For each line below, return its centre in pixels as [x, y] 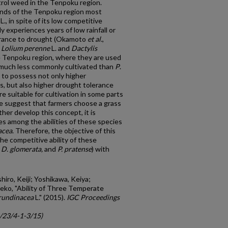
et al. [95, 39]
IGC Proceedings [93, 197]
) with [101, 149]
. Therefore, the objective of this [64, 131]
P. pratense [75, 149]
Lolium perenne [25, 48]
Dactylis [84, 48]
